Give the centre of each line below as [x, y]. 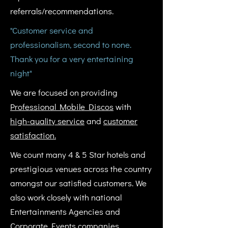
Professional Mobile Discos [62, 107]
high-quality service [47, 121]
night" [21, 73]
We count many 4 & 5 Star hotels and [78, 154]
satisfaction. [33, 135]
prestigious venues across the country [81, 169]
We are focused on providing [64, 92]
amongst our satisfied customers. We [78, 183]
